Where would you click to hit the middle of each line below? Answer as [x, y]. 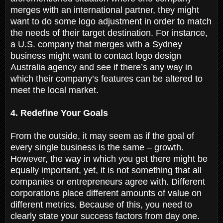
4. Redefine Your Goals [60, 113]
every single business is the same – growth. [97, 147]
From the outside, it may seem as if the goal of [102, 136]
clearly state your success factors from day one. [105, 216]
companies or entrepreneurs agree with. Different [108, 181]
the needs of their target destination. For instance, [109, 33]
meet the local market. [56, 90]
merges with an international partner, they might [105, 10]
